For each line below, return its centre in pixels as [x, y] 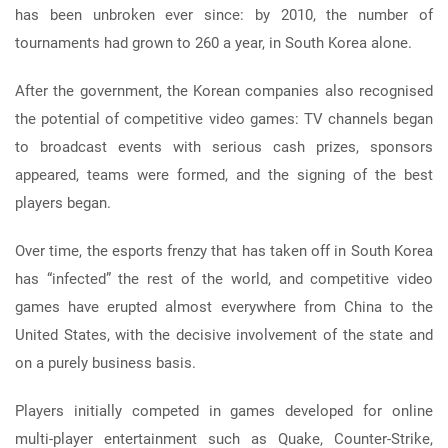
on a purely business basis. [105, 362]
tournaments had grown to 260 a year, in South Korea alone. [213, 42]
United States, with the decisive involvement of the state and [224, 334]
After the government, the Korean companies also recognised [224, 90]
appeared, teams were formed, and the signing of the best [224, 174]
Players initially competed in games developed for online [224, 410]
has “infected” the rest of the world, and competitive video [224, 278]
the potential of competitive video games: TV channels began [224, 118]
